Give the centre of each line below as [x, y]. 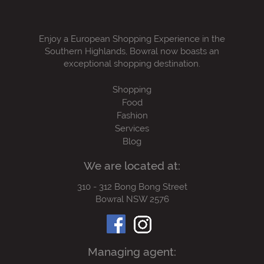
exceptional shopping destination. [132, 64]
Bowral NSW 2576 [132, 199]
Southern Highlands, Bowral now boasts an [132, 51]
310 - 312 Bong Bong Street [132, 187]
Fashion [132, 116]
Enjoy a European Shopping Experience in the [132, 39]
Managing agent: [132, 252]
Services [132, 129]
